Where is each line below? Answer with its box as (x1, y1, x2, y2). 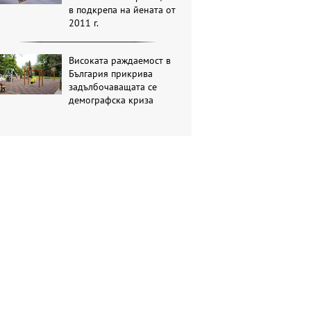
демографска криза (69, 93, 154, 106)
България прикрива (69, 67, 153, 80)
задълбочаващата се (69, 80, 158, 93)
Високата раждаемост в (69, 53, 171, 67)
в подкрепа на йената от (69, 3, 176, 16)
